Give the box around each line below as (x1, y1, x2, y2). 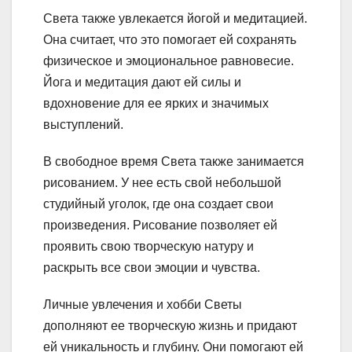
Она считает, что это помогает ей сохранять (43, 33, 296, 47)
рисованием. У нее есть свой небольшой (43, 176, 281, 190)
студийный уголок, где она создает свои (43, 197, 273, 211)
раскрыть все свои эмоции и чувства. (43, 261, 260, 275)
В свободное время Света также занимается (43, 155, 304, 169)
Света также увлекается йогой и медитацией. (43, 12, 307, 26)
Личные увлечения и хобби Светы (43, 298, 242, 312)
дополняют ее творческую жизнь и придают (43, 319, 297, 333)
